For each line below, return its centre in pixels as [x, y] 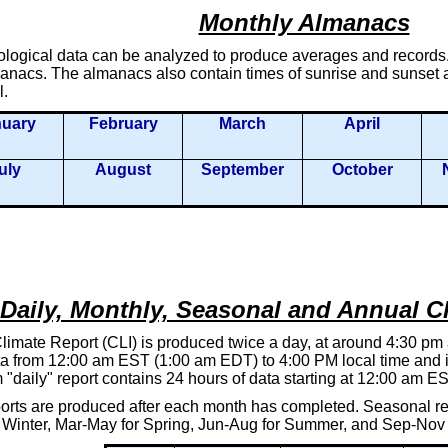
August [123, 169]
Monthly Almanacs [304, 22]
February [123, 123]
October [362, 169]
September [242, 169]
